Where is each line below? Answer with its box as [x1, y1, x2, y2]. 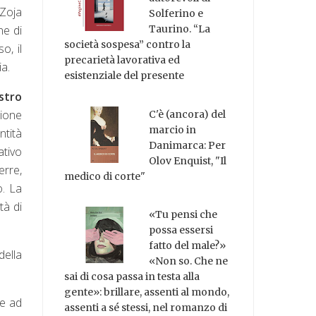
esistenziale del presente [64, 68, 185, 82]
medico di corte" [64, 169, 146, 183]
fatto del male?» [149, 239, 226, 253]
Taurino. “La [149, 22, 211, 35]
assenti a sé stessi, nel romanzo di [64, 301, 228, 315]
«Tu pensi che [149, 208, 218, 221]
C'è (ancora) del [149, 107, 226, 121]
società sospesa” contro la [64, 37, 191, 51]
